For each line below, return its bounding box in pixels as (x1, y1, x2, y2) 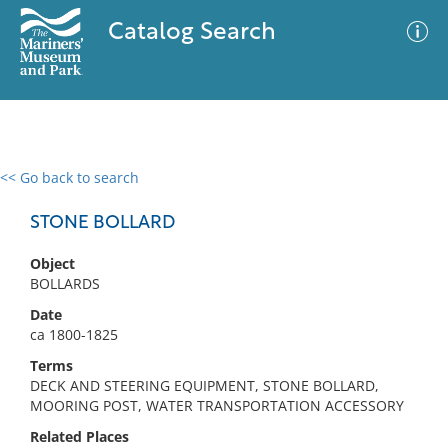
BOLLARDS (30, 274, 100, 293)
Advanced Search (238, 185, 354, 205)
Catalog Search (107, 21, 276, 45)
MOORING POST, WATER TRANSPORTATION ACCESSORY (30, 396, 404, 415)
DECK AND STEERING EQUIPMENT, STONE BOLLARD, (30, 376, 379, 395)
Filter (386, 189, 420, 204)
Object (30, 254, 75, 273)
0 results (15, 180, 73, 199)
